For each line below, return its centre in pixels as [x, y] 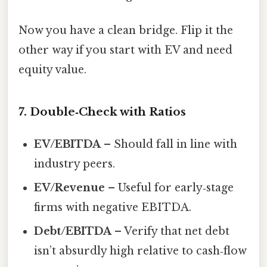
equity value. [52, 70]
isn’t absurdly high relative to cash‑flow [141, 251]
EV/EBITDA [68, 145]
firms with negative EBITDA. [113, 208]
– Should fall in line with [169, 145]
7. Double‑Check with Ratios [102, 112]
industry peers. [75, 164]
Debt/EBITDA [73, 232]
